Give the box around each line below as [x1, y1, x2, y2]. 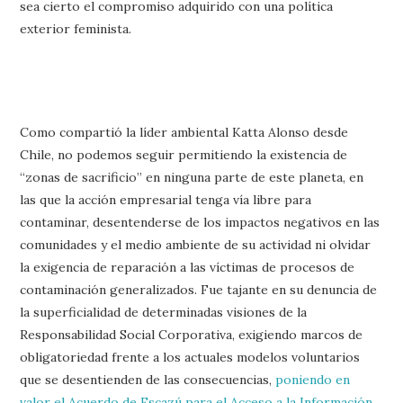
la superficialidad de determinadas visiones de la [20, 303, 308, 320]
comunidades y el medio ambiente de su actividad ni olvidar [20, 236, 372, 253]
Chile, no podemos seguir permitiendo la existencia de [20, 146, 348, 163]
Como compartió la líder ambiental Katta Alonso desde [20, 123, 349, 140]
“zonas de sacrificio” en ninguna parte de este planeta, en [20, 168, 364, 185]
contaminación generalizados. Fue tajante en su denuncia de [20, 281, 378, 298]
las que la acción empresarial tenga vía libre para [20, 191, 312, 208]
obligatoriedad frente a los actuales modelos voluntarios [20, 348, 361, 365]
